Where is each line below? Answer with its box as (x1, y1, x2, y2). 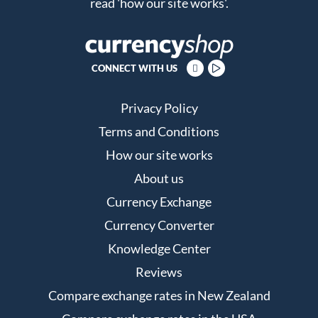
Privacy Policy (120, 100, 198, 116)
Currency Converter (104, 217, 214, 233)
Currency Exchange (106, 194, 212, 209)
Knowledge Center (107, 241, 211, 256)
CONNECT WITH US (91, 62, 177, 74)
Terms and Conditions (99, 124, 219, 139)
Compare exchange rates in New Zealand (48, 287, 270, 303)
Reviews (136, 264, 182, 280)
